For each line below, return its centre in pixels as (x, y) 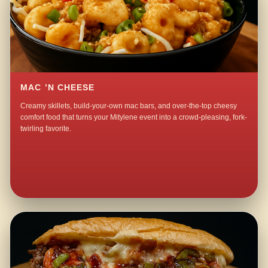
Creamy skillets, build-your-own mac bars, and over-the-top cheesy (129, 106)
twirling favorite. (46, 128)
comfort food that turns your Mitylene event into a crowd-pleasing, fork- (134, 117)
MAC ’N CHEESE (58, 87)
